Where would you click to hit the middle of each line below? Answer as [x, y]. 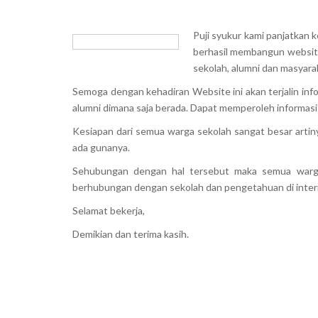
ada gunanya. [101, 147]
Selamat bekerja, [109, 210]
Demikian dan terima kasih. [131, 234]
